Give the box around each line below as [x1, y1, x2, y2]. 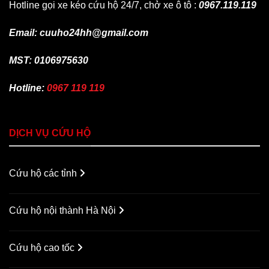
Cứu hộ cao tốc [9, 242, 77, 253]
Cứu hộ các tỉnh [9, 168, 79, 178]
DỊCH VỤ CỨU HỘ [9, 128, 91, 139]
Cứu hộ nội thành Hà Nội [9, 205, 118, 216]
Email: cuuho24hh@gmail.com [9, 28, 148, 38]
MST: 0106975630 [9, 55, 88, 65]
